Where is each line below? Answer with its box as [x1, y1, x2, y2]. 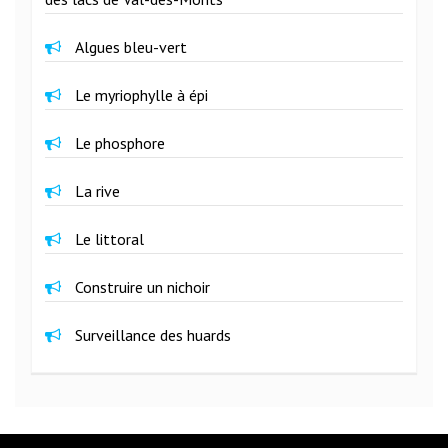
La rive [75, 180, 120, 201]
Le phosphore [75, 132, 165, 153]
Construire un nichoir [75, 276, 210, 297]
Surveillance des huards [75, 324, 231, 345]
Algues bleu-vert [75, 36, 187, 57]
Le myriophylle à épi [75, 84, 208, 105]
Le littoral [75, 228, 144, 249]
